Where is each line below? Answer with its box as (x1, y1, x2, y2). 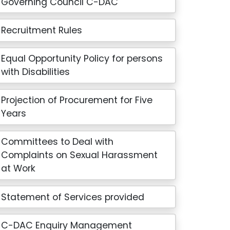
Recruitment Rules (1, 24, 83, 36)
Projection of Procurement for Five (1, 94, 153, 107)
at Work (1, 162, 36, 175)
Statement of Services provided (1, 190, 145, 203)
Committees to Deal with (1, 136, 114, 148)
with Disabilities (1, 66, 70, 79)
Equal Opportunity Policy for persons (1, 52, 163, 65)
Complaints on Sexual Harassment (1, 149, 158, 162)
